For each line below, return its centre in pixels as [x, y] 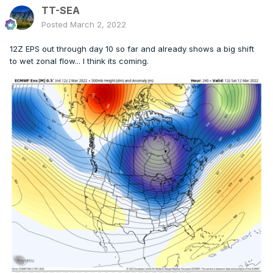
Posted [56, 25]
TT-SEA [61, 11]
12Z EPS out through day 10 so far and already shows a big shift [132, 49]
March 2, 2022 [98, 25]
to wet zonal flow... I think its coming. [85, 61]
